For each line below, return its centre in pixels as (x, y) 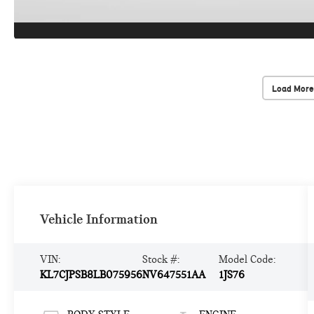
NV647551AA (173, 275)
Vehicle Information (98, 219)
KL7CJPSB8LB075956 (91, 275)
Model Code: (247, 260)
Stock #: (161, 260)
